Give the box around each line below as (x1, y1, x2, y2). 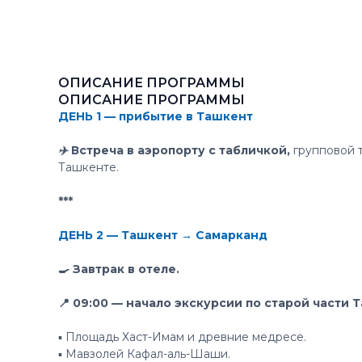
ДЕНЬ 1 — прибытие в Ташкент (58, 109, 253, 124)
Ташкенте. (58, 160, 119, 175)
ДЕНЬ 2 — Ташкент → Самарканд (58, 228, 267, 242)
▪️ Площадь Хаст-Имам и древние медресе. (58, 330, 306, 344)
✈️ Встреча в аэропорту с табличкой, (58, 143, 290, 158)
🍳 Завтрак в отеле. (58, 262, 179, 276)
